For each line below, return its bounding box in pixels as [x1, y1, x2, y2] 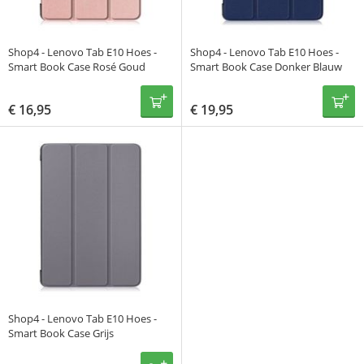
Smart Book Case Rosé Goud [8, 59, 145, 75]
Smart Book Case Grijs [8, 326, 114, 341]
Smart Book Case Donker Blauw [190, 59, 342, 75]
